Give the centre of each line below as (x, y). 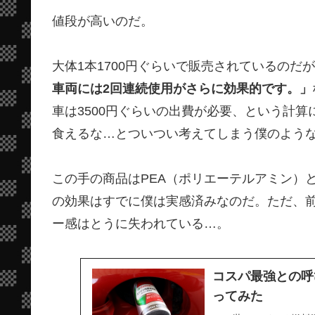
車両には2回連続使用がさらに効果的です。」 (182, 89)
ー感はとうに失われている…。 (141, 224)
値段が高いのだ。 (103, 21)
